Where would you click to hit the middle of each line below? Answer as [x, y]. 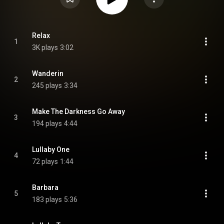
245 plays [47, 85]
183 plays [47, 199]
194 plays [47, 123]
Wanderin [48, 73]
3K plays [45, 47]
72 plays [45, 161]
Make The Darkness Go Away [78, 111]
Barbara [45, 187]
